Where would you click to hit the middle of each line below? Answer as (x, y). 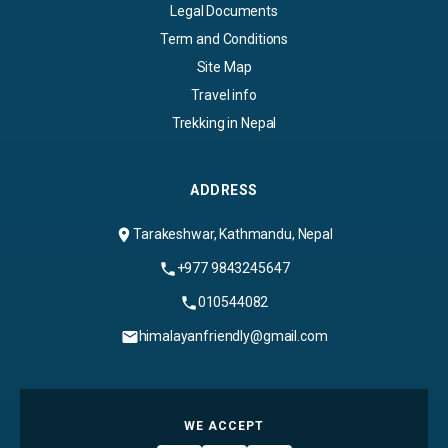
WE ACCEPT (224, 426)
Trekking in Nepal (224, 123)
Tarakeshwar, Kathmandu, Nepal (233, 234)
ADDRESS (224, 190)
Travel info (224, 95)
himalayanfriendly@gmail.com (233, 336)
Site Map (224, 67)
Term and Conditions (224, 39)
